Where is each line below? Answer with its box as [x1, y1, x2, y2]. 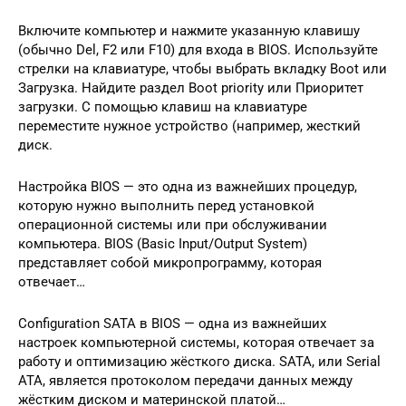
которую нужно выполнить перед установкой [18, 197, 314, 214]
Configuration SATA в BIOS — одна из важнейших [18, 314, 326, 332]
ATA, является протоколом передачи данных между [18, 372, 353, 389]
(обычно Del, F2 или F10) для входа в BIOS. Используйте [18, 41, 378, 58]
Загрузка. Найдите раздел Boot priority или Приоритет [18, 79, 363, 96]
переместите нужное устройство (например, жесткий [18, 117, 361, 134]
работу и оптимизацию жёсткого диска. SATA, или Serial [18, 353, 381, 370]
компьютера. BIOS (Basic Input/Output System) [18, 235, 307, 252]
